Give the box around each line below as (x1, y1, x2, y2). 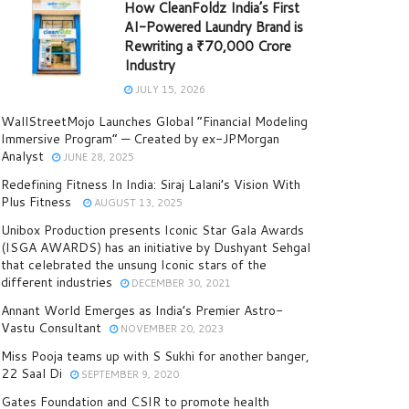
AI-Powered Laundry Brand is (124, 17, 303, 37)
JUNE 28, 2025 (60, 150, 134, 165)
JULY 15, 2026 (132, 82, 205, 98)
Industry (124, 56, 175, 76)
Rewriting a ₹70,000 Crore (124, 37, 291, 57)
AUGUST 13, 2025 (91, 195, 183, 211)
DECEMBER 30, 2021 (129, 276, 231, 291)
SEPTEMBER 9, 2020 (79, 367, 179, 383)
